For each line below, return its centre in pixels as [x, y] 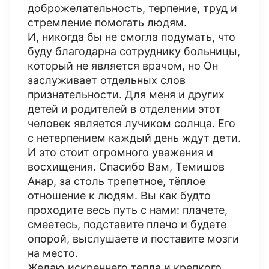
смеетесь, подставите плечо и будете [127, 224]
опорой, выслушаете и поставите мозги [133, 239]
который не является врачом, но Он [123, 66]
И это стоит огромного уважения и [120, 152]
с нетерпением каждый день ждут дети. [134, 138]
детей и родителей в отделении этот [124, 109]
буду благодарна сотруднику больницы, [134, 51]
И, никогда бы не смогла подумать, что [131, 37]
